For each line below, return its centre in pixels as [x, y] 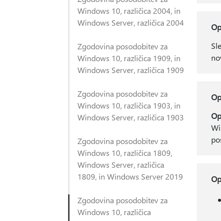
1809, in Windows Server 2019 [130, 176]
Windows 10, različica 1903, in [129, 105]
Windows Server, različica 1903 [131, 117]
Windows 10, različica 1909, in [129, 58]
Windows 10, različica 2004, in [129, 11]
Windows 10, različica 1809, [125, 153]
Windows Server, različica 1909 [131, 70]
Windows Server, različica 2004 [131, 22]
